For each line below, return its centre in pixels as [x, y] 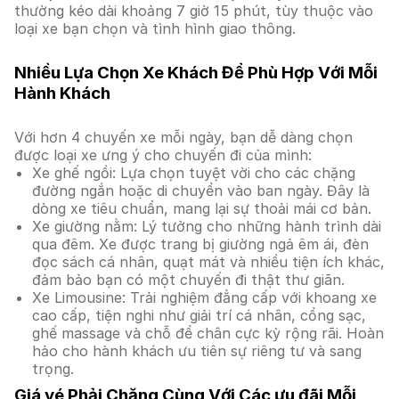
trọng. [53, 369]
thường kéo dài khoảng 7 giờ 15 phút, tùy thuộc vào [194, 11]
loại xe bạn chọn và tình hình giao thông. [155, 28]
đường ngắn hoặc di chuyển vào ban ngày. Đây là [201, 191]
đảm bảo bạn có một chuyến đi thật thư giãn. [188, 280]
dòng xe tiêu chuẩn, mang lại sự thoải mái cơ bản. [202, 208]
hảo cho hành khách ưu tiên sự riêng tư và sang [197, 351]
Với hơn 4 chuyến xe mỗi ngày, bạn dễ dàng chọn [183, 137]
